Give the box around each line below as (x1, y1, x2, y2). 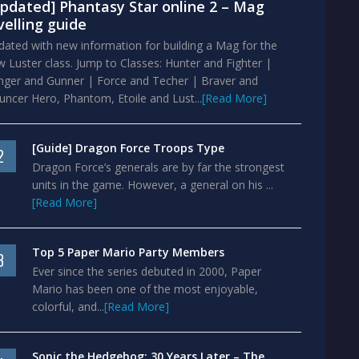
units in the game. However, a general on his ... (32, 177, 273, 192)
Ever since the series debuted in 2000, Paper (32, 264, 261, 279)
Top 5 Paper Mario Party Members (32, 244, 224, 260)
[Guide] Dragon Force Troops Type (32, 140, 224, 155)
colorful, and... (32, 299, 104, 314)
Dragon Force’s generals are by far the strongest (32, 159, 284, 175)
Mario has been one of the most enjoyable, (32, 281, 258, 296)
